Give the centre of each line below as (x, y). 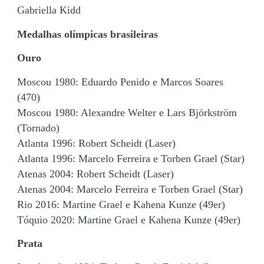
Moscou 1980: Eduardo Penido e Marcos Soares (120, 82)
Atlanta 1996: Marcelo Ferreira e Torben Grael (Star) (131, 158)
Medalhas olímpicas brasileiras (88, 34)
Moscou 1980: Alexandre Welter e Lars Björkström (127, 112)
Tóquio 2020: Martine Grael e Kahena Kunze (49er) (129, 220)
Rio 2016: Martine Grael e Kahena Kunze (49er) (121, 204)
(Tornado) (38, 128)
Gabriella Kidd (49, 10)
